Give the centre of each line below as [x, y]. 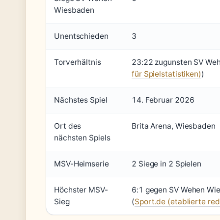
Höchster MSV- [81, 190]
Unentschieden [81, 36]
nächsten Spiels [82, 138]
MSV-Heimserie [82, 164]
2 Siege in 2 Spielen [166, 164]
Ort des [68, 126]
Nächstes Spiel [81, 100]
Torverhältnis [78, 62]
